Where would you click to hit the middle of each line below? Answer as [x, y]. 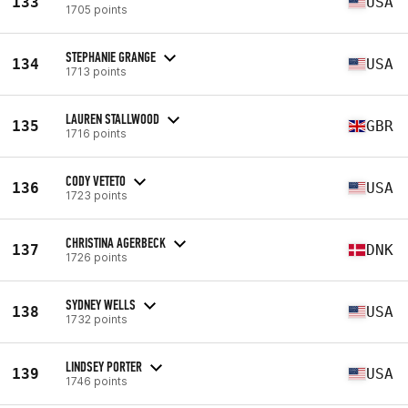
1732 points [97, 319]
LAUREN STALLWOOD [112, 118]
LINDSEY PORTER [104, 366]
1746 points [97, 381]
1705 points [97, 9]
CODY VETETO [96, 180]
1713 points [96, 71]
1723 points [97, 195]
